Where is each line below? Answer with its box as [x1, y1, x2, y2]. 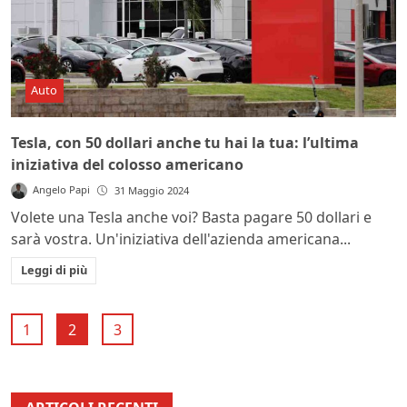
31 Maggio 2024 [114, 183, 190, 197]
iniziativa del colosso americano [11, 154, 243, 174]
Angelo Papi [33, 182, 91, 196]
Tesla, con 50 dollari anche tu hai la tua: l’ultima [11, 132, 359, 153]
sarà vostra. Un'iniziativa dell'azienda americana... [11, 228, 351, 249]
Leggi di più [20, 262, 87, 279]
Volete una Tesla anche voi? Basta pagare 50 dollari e [11, 206, 372, 227]
